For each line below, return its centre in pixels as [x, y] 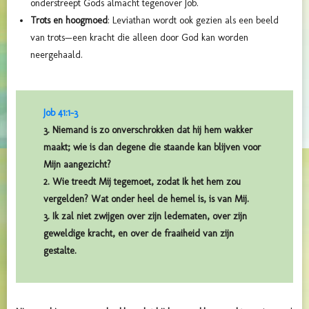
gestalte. [60, 250]
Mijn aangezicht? [77, 164]
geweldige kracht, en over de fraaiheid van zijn [139, 233]
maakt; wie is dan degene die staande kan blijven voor [152, 147]
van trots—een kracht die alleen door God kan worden [139, 37]
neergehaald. [57, 54]
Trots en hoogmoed [69, 20]
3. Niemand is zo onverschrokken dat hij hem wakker [148, 130]
